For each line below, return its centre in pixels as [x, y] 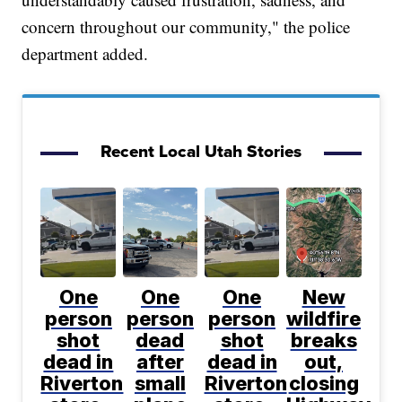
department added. [85, 54]
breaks [323, 341]
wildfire [324, 319]
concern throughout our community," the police [186, 27]
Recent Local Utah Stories [201, 152]
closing [323, 384]
